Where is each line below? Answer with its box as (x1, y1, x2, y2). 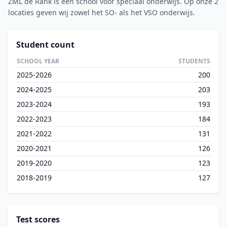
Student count (16, 39, 74, 51)
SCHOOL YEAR (17, 57, 59, 66)
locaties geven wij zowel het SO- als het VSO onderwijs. (8, 8, 195, 18)
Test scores (16, 214, 60, 225)
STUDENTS (178, 57, 210, 66)
